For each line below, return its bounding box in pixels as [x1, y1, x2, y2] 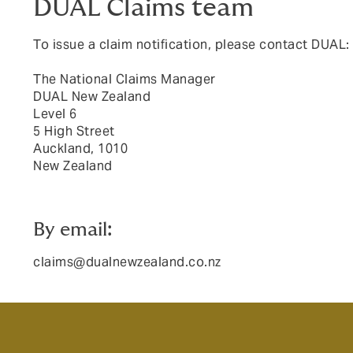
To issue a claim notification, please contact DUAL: [33, 36, 350, 53]
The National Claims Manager [33, 71, 216, 87]
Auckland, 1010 [33, 140, 128, 157]
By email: [33, 220, 112, 240]
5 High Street [33, 123, 115, 139]
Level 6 [33, 106, 77, 122]
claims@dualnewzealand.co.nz [33, 254, 221, 270]
